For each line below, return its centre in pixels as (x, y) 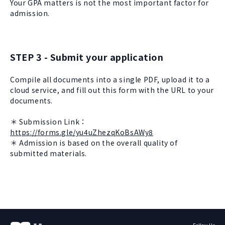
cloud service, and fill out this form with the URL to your (112, 90)
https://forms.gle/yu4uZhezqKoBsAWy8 (82, 132)
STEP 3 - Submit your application (87, 57)
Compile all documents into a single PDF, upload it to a (110, 79)
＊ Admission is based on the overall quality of (94, 143)
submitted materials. (49, 153)
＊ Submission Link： (48, 122)
